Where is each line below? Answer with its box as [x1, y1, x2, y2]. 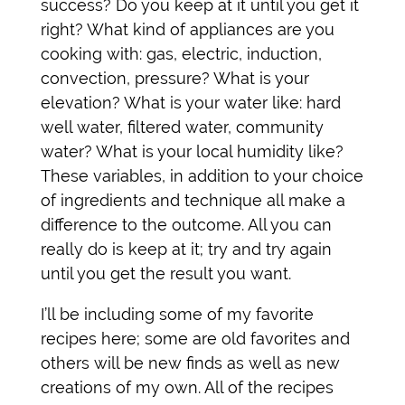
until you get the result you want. [41, 263, 291, 283]
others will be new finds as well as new [41, 353, 340, 372]
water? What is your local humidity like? [41, 141, 344, 161]
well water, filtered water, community [41, 117, 324, 137]
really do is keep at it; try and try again [41, 239, 332, 259]
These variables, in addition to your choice [41, 165, 363, 185]
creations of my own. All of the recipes [41, 377, 334, 397]
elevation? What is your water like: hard [41, 92, 341, 112]
